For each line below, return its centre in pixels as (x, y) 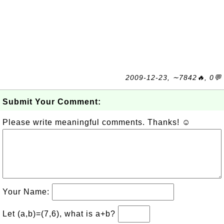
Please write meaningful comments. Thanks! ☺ (96, 122)
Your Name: (27, 192)
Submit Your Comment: (52, 102)
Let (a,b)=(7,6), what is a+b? (60, 214)
